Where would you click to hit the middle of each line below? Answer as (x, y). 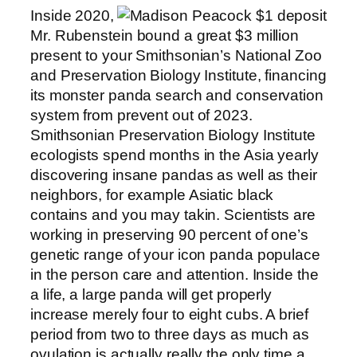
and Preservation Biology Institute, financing (178, 75)
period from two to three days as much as (170, 334)
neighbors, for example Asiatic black (152, 194)
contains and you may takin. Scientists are (173, 214)
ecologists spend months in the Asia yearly (175, 155)
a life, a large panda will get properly (151, 294)
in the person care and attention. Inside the (175, 274)
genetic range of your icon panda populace (175, 254)
